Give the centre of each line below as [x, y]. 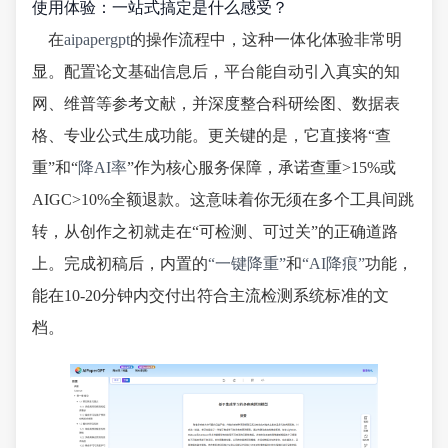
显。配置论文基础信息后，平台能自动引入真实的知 [216, 71]
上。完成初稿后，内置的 [120, 263]
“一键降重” [247, 263]
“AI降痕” [333, 263]
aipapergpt [97, 39]
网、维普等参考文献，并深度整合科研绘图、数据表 [216, 103]
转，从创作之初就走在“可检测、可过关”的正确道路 [215, 231]
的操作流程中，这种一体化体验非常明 [266, 39]
